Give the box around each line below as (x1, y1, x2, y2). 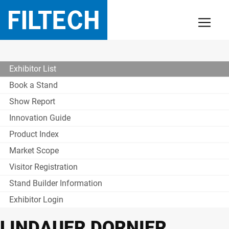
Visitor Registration (9, 162, 78, 172)
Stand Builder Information (9, 178, 102, 188)
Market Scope (9, 146, 59, 155)
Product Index (9, 129, 59, 139)
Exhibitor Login (9, 195, 63, 204)
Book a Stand (9, 80, 58, 90)
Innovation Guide (9, 113, 71, 123)
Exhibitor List (9, 64, 56, 74)
